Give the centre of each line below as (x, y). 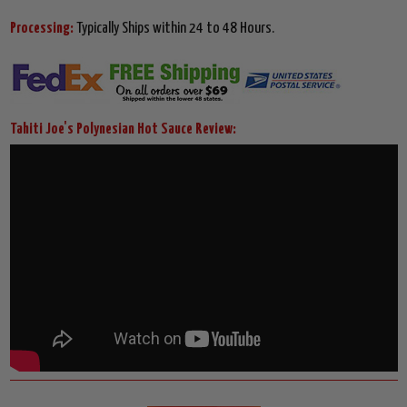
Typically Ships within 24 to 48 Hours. (175, 29)
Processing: (43, 29)
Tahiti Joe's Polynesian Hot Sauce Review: (123, 130)
